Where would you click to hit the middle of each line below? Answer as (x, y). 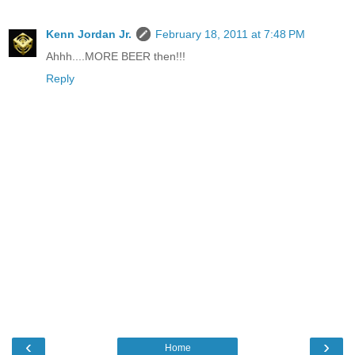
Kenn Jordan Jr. (89, 34)
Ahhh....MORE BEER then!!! (116, 56)
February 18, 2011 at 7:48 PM (230, 34)
